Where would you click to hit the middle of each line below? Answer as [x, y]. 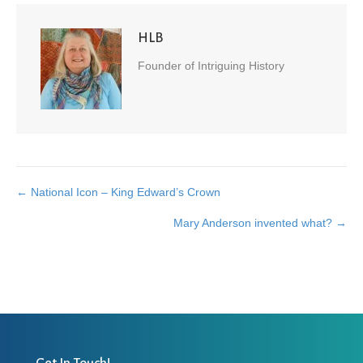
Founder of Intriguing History [211, 65]
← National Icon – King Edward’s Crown [118, 192]
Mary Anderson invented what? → [260, 222]
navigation [58, 227]
